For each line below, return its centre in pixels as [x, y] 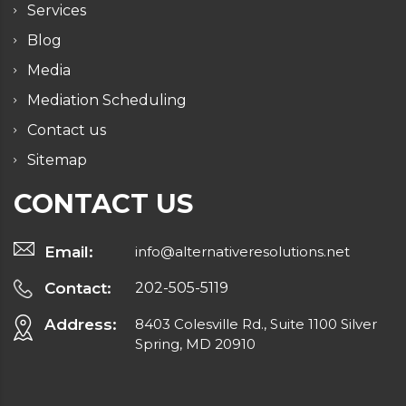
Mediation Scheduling [107, 100]
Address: [81, 324]
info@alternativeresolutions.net [242, 251]
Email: [69, 252]
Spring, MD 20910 [195, 344]
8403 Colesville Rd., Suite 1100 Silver [256, 324]
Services [57, 10]
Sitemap [57, 160]
